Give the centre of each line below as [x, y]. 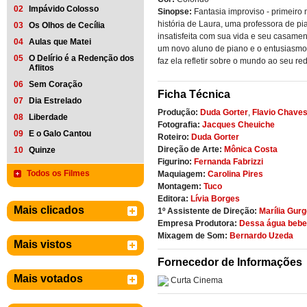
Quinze [42, 150]
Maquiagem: [182, 174]
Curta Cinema [197, 280]
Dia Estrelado [55, 101]
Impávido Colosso [64, 9]
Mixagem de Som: [193, 236]
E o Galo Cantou [60, 134]
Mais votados [48, 279]
